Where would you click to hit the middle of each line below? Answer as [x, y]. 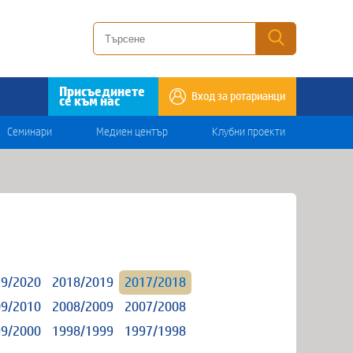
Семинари [30, 132]
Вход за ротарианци [238, 97]
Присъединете [102, 91]
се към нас [89, 101]
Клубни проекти [249, 132]
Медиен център [132, 132]
